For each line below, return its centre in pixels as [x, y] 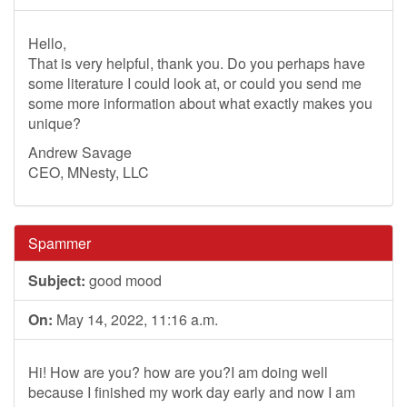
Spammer [60, 243]
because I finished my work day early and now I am [192, 392]
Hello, [47, 43]
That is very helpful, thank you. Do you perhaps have [197, 63]
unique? [55, 123]
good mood [124, 280]
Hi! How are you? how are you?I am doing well [178, 372]
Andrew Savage [80, 152]
